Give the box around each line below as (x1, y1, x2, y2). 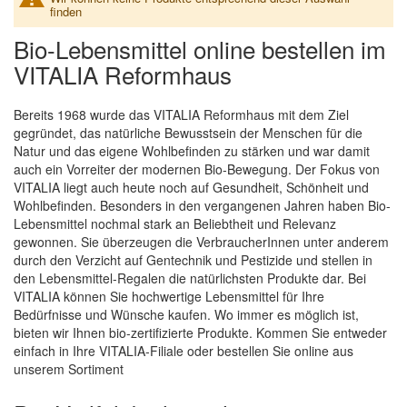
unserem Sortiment (14, 360, 124, 378)
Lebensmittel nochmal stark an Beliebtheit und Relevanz (14, 214, 336, 233)
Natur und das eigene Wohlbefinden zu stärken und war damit (14, 142, 370, 160)
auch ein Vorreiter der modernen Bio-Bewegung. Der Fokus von (14, 160, 380, 178)
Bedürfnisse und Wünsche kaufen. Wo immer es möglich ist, (14, 305, 359, 323)
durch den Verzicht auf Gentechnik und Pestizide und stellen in (14, 251, 372, 269)
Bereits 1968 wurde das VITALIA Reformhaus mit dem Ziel (14, 105, 349, 124)
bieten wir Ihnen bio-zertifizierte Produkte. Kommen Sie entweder (14, 323, 387, 342)
